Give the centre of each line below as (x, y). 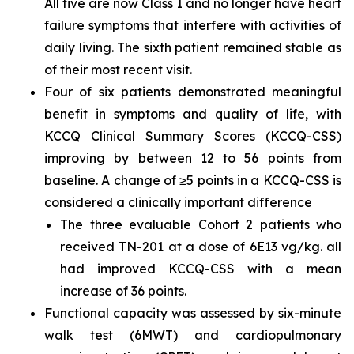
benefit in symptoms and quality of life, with (193, 114)
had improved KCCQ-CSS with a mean (201, 269)
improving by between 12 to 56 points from (193, 158)
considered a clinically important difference (178, 203)
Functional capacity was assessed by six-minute (193, 313)
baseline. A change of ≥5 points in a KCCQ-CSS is (193, 181)
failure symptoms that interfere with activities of (193, 26)
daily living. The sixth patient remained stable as (193, 48)
